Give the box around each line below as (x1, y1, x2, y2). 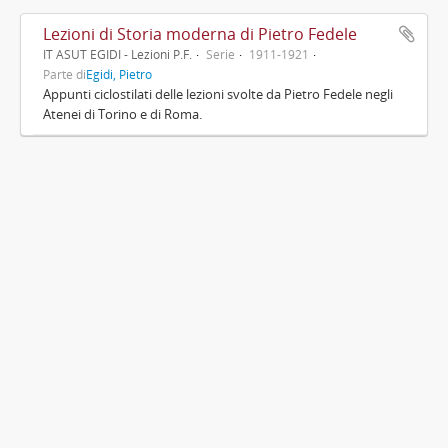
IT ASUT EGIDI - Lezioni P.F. (43, 46, 192, 62)
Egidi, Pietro (86, 66, 152, 82)
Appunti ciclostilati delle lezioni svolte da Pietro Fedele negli (43, 85, 393, 103)
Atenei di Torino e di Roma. (43, 105, 202, 123)
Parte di (43, 66, 86, 82)
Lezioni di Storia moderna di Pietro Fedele (43, 23, 357, 45)
